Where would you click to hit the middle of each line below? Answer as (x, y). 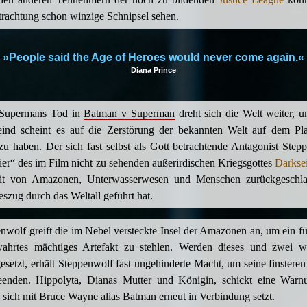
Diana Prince (153, 70)
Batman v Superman (129, 113)
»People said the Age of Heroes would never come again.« (153, 57)
